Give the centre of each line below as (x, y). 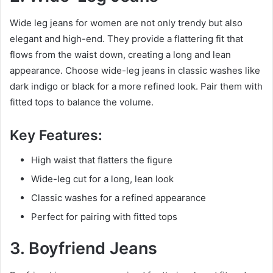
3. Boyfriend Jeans (83, 248)
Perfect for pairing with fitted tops (104, 216)
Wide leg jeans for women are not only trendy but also (126, 23)
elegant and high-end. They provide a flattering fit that (126, 39)
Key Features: (56, 136)
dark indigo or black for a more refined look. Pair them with (136, 87)
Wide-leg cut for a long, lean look (102, 179)
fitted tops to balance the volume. (82, 102)
